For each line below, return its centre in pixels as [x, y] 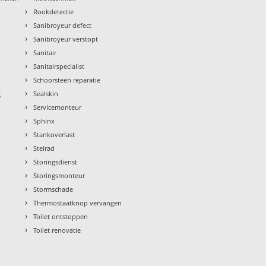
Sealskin [46, 93]
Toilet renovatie [57, 230]
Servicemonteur [58, 107]
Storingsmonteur [59, 175]
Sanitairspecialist [59, 66]
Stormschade [53, 189]
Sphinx [44, 121]
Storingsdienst [56, 161]
